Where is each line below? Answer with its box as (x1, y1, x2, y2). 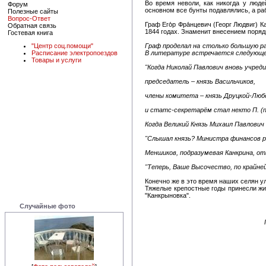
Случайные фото (20, 202, 75, 210)
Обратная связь (8, 21, 56, 29)
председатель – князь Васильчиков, (145, 77, 255, 85)
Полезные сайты (8, 7, 58, 15)
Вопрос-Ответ (8, 14, 50, 22)
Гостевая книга (8, 28, 53, 36)
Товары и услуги (31, 56, 81, 64)
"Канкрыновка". (145, 191, 191, 199)
